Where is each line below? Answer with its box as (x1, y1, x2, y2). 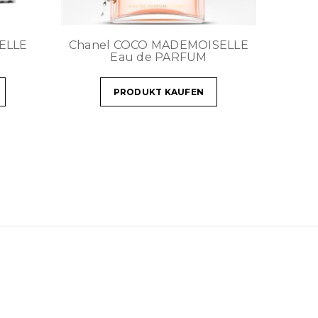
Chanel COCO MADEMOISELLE (68, 38, 248, 52)
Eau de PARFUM (110, 50, 207, 64)
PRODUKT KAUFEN (113, 86, 204, 97)
